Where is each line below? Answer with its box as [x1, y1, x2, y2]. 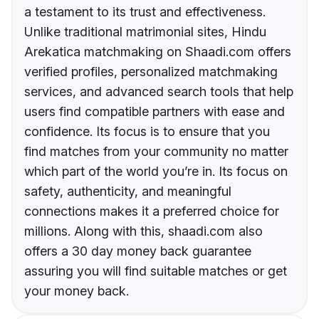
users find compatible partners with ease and [24, 104, 285, 120]
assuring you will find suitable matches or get [24, 263, 287, 279]
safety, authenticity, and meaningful [24, 184, 231, 199]
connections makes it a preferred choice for [24, 204, 279, 219]
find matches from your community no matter [24, 144, 288, 159]
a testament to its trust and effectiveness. [24, 4, 266, 20]
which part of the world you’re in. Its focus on [24, 164, 288, 179]
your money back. [24, 283, 129, 299]
